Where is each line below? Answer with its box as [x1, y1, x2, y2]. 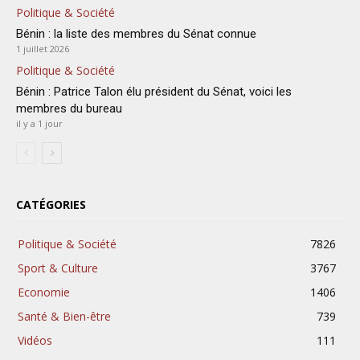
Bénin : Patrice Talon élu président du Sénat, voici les [16, 84, 292, 100]
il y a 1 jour [16, 117, 63, 130]
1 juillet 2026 [16, 43, 69, 55]
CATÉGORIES [16, 197, 86, 213]
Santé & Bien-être [18, 309, 111, 325]
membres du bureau [16, 101, 122, 117]
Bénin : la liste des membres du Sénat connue [16, 27, 260, 42]
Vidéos [18, 333, 52, 349]
